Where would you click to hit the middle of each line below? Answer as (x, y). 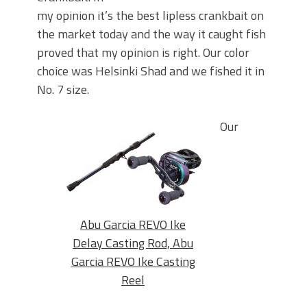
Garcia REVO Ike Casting (133, 261)
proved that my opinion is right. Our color (143, 53)
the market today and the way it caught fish (151, 34)
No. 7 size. (63, 90)
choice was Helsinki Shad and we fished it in (151, 71)
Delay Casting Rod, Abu (133, 243)
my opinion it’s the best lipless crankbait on (150, 16)
